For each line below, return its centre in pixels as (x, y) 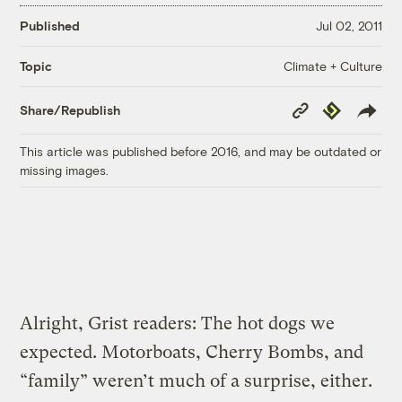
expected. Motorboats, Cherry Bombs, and (192, 352)
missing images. (65, 170)
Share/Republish (70, 110)
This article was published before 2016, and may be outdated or (201, 151)
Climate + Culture (332, 66)
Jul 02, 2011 (349, 26)
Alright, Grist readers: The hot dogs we (178, 323)
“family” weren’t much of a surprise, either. (197, 380)
